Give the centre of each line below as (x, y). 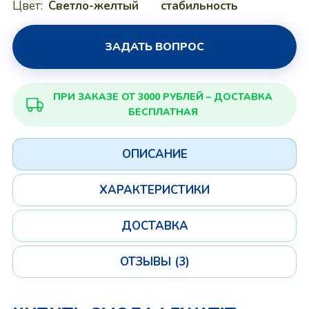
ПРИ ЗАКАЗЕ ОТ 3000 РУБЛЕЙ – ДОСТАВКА (163, 97)
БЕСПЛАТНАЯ (163, 112)
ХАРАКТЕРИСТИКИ (154, 190)
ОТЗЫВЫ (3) (154, 262)
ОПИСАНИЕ (154, 154)
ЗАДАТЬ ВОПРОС (154, 47)
